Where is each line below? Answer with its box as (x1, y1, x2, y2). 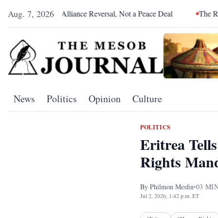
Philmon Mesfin (150, 182, 194, 192)
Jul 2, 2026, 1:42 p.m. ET (140, 192, 199, 200)
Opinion (89, 92, 121, 106)
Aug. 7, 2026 (8, 8, 54, 19)
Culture (132, 92, 162, 106)
